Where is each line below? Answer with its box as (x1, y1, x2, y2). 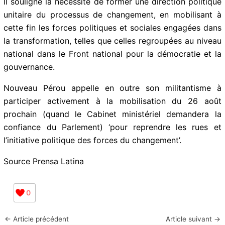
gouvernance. (4, 61, 55, 72)
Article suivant (165, 214, 214, 223)
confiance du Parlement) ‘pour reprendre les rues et (4, 122, 221, 132)
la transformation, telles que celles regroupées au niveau (4, 35, 221, 46)
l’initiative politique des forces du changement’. (4, 135, 182, 145)
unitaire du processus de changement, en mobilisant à (4, 9, 221, 20)
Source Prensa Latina (4, 156, 84, 166)
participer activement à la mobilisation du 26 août (4, 95, 221, 106)
